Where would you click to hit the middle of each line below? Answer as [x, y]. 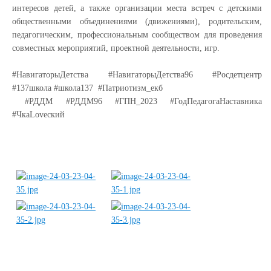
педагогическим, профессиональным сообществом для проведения [137, 35]
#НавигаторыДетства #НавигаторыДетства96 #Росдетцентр [137, 75]
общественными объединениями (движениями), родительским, [137, 21]
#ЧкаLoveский [38, 115]
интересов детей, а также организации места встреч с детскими [137, 8]
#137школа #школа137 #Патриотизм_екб [87, 88]
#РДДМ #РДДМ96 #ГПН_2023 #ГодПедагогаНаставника [137, 101]
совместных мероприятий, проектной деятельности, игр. [117, 48]
